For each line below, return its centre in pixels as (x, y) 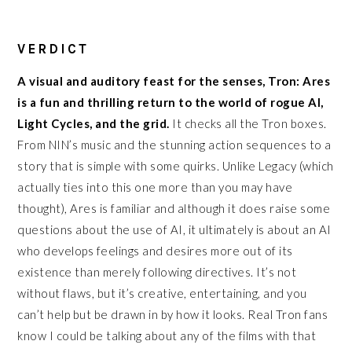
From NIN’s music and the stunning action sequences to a (174, 144)
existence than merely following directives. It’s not (157, 271)
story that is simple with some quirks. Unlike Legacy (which (176, 165)
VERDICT (53, 48)
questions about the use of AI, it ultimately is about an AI (174, 229)
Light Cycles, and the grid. (93, 123)
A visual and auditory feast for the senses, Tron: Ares (174, 81)
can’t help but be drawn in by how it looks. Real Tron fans (173, 314)
